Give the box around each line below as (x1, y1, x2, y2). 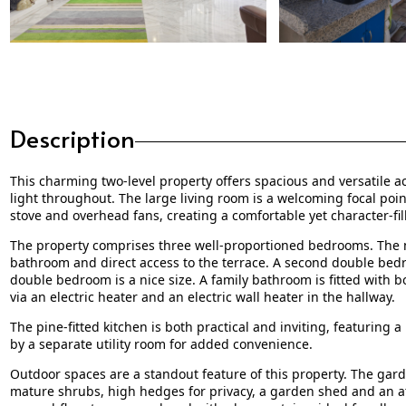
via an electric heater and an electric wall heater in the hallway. (9, 287, 395, 305)
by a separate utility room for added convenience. (9, 334, 313, 353)
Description (9, 121, 135, 154)
